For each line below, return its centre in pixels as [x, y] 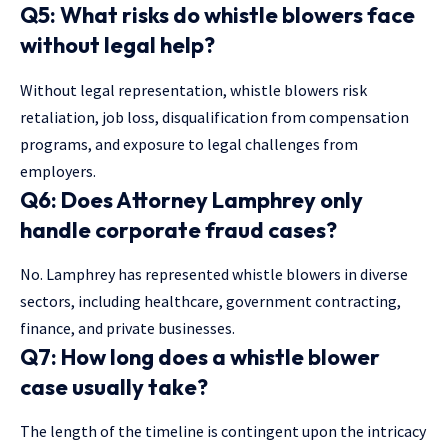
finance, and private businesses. [127, 327]
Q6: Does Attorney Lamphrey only [191, 199]
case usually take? [114, 386]
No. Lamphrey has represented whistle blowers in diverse [214, 273]
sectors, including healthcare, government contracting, [210, 300]
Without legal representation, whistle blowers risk [193, 89]
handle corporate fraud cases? [178, 229]
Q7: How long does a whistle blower [200, 356]
